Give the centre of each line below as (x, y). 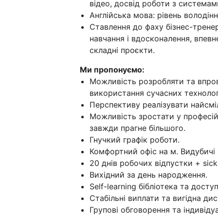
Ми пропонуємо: (112, 70)
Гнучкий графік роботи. (135, 140)
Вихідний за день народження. (148, 175)
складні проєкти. (122, 50)
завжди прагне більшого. (137, 128)
